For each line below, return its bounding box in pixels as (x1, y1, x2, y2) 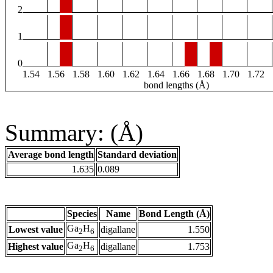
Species (67, 208, 97, 219)
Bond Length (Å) (139, 208, 210, 219)
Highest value (8, 241, 63, 252)
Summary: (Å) (5, 119, 143, 146)
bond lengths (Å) (144, 80, 209, 91)
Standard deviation (97, 149, 177, 160)
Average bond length (8, 149, 94, 160)
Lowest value (9, 224, 63, 235)
